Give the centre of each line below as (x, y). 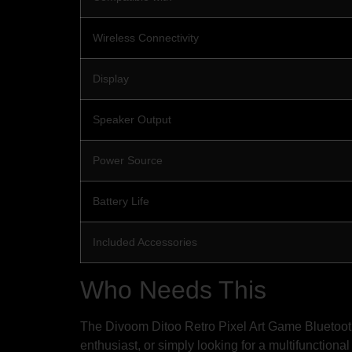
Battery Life (121, 201)
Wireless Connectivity (146, 37)
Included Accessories (145, 242)
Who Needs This (173, 290)
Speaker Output (132, 119)
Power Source (128, 160)
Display (111, 78)
